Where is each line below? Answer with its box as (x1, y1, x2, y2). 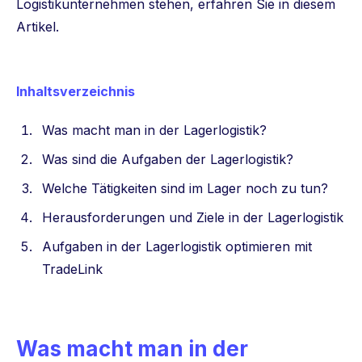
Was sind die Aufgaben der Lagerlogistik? (42, 151, 293, 167)
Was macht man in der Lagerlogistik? (42, 122, 267, 138)
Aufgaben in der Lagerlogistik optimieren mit (42, 238, 312, 255)
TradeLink (42, 261, 103, 277)
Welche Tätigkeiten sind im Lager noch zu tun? (42, 180, 328, 196)
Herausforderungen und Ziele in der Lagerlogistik (42, 209, 343, 225)
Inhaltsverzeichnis (16, 83, 135, 99)
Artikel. (16, 19, 59, 35)
